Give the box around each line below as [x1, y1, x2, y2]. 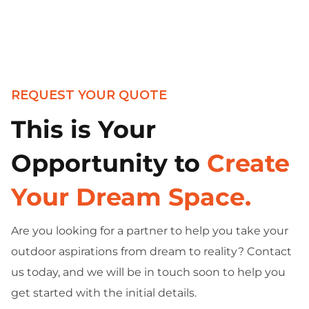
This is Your [11, 114, 156, 144]
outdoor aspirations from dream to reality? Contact [11, 244, 292, 258]
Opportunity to [11, 148, 207, 178]
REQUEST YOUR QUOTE [11, 87, 167, 103]
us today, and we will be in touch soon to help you [11, 265, 286, 279]
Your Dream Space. [11, 181, 251, 212]
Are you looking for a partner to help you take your [11, 223, 288, 237]
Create [207, 148, 290, 178]
